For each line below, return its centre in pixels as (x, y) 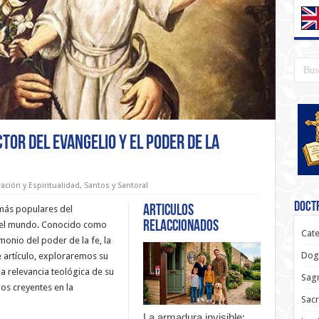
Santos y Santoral (116, 186)
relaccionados (181, 227)
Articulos (168, 211)
